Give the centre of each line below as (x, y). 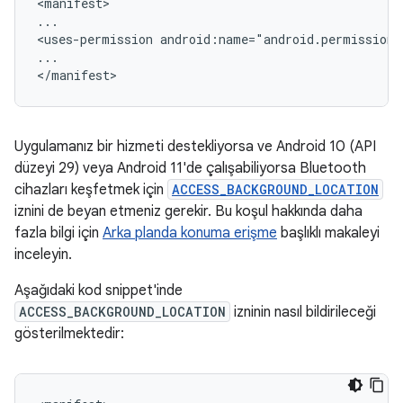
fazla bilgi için (58, 233)
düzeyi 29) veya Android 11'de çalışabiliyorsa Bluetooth (190, 168)
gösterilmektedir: (69, 334)
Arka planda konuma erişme (190, 233)
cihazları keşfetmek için (91, 190)
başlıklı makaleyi (328, 233)
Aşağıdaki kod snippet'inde (99, 291)
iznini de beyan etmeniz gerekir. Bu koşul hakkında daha (188, 211)
